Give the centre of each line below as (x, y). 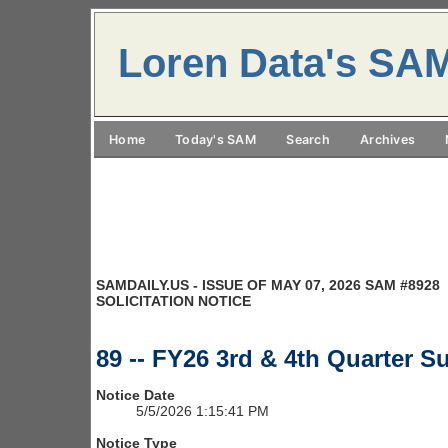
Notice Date (135, 395)
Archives (387, 139)
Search (308, 139)
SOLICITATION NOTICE (173, 301)
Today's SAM (215, 139)
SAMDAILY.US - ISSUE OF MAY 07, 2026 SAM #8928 (268, 285)
